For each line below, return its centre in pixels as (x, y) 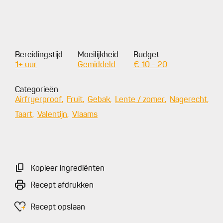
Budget (146, 56)
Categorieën (37, 90)
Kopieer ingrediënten (67, 169)
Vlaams (85, 115)
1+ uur (26, 65)
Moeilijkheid (98, 56)
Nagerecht (188, 100)
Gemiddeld (97, 65)
